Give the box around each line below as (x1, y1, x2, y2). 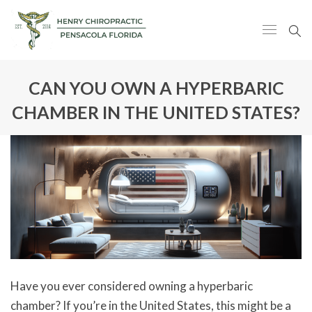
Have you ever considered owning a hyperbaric (10, 279, 253, 294)
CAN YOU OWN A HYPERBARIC (28, 77, 284, 98)
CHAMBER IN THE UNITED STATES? (12, 101, 300, 123)
